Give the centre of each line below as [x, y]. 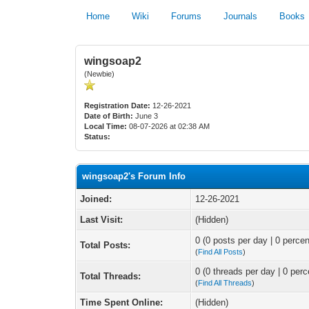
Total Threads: [111, 276]
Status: [98, 137]
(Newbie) [100, 74]
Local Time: [106, 126]
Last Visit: [102, 220]
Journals [241, 16]
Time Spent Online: [122, 302]
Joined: [96, 199]
